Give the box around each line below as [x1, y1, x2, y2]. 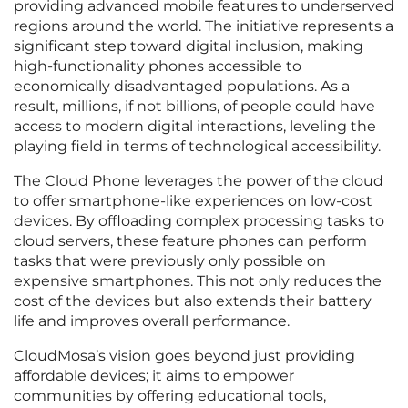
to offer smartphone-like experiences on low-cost [14, 192, 372, 210]
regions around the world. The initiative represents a [14, 17, 393, 36]
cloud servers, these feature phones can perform [14, 232, 367, 250]
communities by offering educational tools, [14, 387, 326, 405]
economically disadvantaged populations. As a [14, 77, 350, 96]
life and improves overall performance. [14, 312, 290, 331]
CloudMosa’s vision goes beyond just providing [14, 347, 355, 365]
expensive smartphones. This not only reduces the [14, 272, 382, 291]
